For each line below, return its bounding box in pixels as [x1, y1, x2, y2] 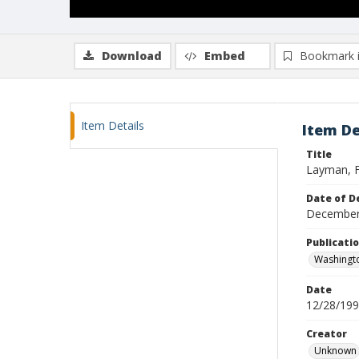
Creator [306, 327, 347, 341]
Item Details [81, 118, 144, 133]
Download [102, 48, 162, 63]
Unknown [314, 344, 357, 357]
